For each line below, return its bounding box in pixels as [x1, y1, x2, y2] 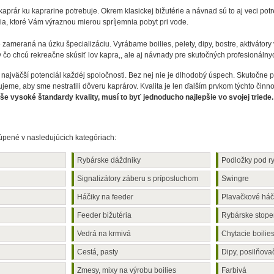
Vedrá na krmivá [77, 229, 131, 238]
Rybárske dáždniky [77, 156, 141, 165]
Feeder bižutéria [77, 211, 132, 220]
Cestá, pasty [77, 248, 119, 256]
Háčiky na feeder [77, 193, 134, 201]
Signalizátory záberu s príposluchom [77, 174, 199, 183]
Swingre [221, 174, 249, 183]
